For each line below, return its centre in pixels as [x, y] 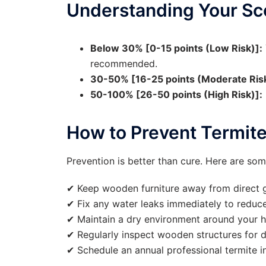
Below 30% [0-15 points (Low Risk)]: [176, 48]
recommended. [124, 64]
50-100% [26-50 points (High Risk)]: [176, 94]
